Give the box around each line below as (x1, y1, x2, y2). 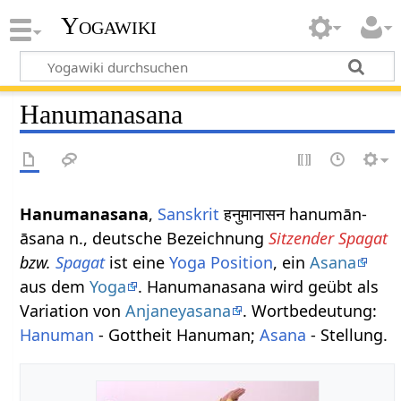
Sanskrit (158, 202, 220, 225)
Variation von (20, 299, 126, 321)
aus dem (20, 275, 90, 297)
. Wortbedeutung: (243, 299, 378, 321)
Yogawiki (60, 12, 157, 40)
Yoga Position (169, 251, 274, 273)
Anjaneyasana (125, 299, 232, 321)
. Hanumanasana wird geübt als (138, 275, 380, 297)
